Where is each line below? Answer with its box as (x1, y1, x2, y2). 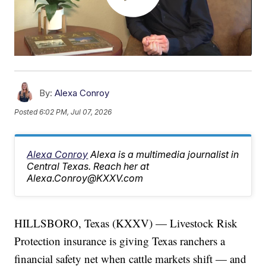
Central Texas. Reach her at (27, 160, 150, 173)
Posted (14, 107, 40, 116)
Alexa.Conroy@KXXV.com (27, 172, 144, 185)
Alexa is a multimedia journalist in (90, 148, 239, 161)
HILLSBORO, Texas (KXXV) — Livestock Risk (14, 216, 238, 231)
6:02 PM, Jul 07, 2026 (39, 107, 112, 116)
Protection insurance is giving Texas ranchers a (14, 233, 226, 249)
